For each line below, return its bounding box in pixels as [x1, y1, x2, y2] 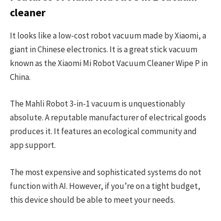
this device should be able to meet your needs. [10, 194, 175, 205]
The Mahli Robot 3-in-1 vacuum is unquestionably [10, 98, 185, 110]
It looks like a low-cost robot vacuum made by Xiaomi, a [10, 30, 206, 41]
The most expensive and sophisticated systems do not [10, 166, 201, 178]
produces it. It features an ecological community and [10, 126, 197, 137]
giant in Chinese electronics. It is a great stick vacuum [10, 44, 197, 55]
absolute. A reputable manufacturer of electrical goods [10, 112, 206, 123]
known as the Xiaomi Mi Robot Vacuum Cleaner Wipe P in [10, 58, 208, 69]
